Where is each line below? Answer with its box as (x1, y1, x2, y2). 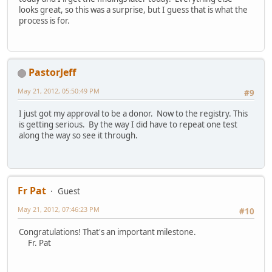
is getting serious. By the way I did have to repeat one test (19, 119, 237, 131)
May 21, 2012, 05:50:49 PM (18, 86, 100, 96)
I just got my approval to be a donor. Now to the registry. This (19, 108, 248, 120)
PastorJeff (29, 66, 76, 80)
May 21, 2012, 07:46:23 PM (18, 205, 100, 214)
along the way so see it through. (19, 130, 140, 141)
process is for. (19, 15, 70, 26)
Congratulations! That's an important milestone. (19, 226, 196, 238)
